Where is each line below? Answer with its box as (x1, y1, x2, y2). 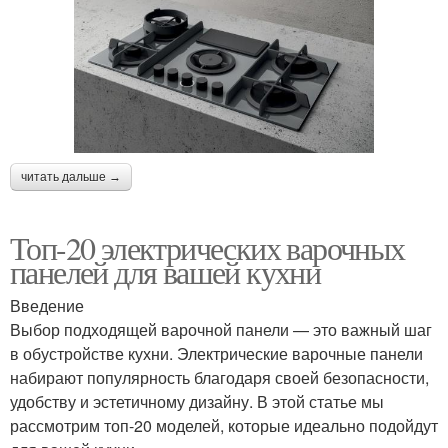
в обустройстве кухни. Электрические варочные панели (10, 342, 423, 366)
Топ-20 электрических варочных (10, 226, 405, 270)
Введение (10, 294, 84, 318)
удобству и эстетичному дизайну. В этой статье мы (10, 390, 384, 414)
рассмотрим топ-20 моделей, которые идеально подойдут (10, 414, 438, 438)
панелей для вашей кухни (10, 250, 321, 294)
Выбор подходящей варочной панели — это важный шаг (10, 318, 432, 342)
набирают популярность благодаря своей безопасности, (10, 366, 429, 390)
